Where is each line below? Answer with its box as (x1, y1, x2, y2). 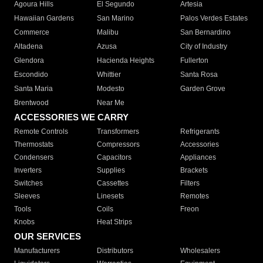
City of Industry (180, 42, 227, 51)
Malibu (97, 28, 119, 37)
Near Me (97, 99, 125, 107)
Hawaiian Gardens (14, 14, 74, 23)
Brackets (180, 166, 208, 175)
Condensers (14, 153, 53, 162)
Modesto (97, 85, 125, 93)
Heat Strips (97, 218, 133, 227)
